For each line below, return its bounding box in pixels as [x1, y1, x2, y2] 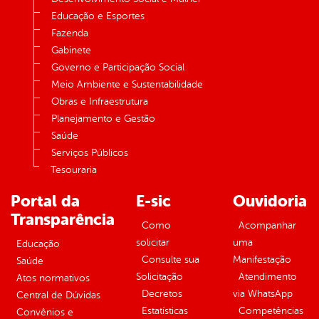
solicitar [136, 237, 169, 249]
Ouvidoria [233, 192, 307, 211]
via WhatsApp [233, 288, 293, 300]
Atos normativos [16, 273, 90, 284]
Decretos [142, 288, 182, 300]
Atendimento [239, 271, 297, 283]
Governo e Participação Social [51, 62, 184, 73]
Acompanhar [239, 220, 296, 231]
